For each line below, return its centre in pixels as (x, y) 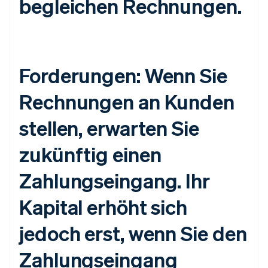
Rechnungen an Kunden (127, 102)
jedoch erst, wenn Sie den (133, 233)
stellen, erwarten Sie (109, 128)
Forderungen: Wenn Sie (123, 75)
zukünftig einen (90, 154)
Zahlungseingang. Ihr (115, 181)
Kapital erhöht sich (103, 207)
